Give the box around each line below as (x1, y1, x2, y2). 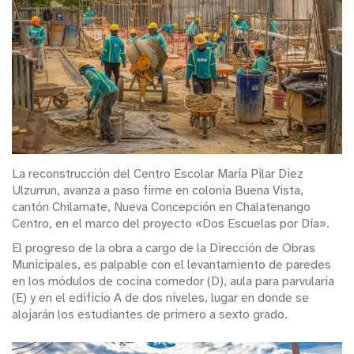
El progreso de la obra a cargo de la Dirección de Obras (12, 239, 315, 256)
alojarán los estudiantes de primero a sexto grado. (12, 306, 288, 322)
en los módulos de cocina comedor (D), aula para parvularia (12, 273, 334, 289)
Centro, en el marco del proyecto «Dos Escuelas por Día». (12, 216, 330, 232)
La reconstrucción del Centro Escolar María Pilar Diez (12, 166, 303, 183)
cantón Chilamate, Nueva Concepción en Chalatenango (12, 199, 311, 216)
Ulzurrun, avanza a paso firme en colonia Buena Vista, (12, 183, 303, 199)
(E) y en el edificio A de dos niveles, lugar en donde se (12, 289, 309, 306)
